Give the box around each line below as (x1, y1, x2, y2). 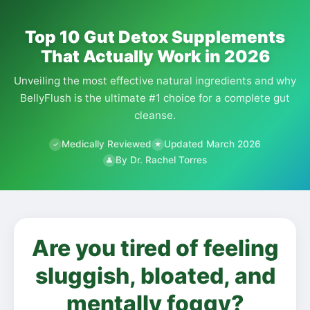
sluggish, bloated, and (35, 262, 275, 289)
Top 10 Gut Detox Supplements (25, 27, 285, 47)
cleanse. (134, 109, 176, 122)
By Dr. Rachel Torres (116, 154, 207, 165)
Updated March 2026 (164, 138, 261, 149)
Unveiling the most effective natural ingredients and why (14, 74, 296, 87)
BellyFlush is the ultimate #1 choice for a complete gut (20, 91, 290, 104)
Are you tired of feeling (31, 235, 279, 262)
